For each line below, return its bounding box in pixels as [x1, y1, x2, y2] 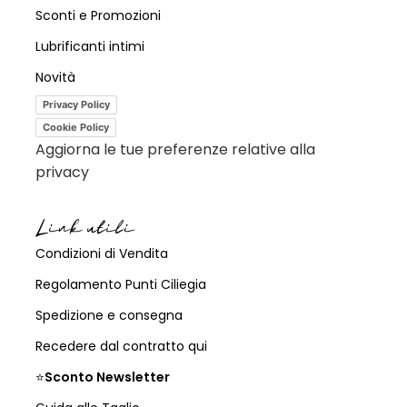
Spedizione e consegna [35, 306, 183, 325]
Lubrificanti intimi [35, 36, 144, 55]
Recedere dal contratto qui [35, 337, 207, 356]
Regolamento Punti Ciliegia [35, 275, 206, 294]
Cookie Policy [42, 120, 109, 134]
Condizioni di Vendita [35, 244, 168, 263]
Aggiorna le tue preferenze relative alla [35, 138, 315, 160]
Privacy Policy [42, 97, 110, 111]
